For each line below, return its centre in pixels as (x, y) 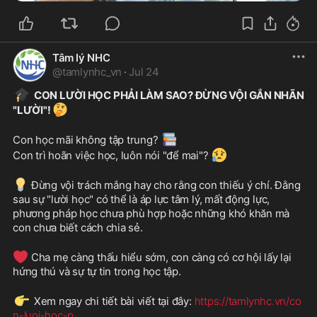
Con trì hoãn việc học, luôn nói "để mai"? (112, 156)
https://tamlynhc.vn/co (248, 301)
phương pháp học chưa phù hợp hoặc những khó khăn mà (151, 214)
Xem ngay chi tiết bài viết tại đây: (113, 301)
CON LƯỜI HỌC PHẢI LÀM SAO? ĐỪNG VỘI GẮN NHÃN (169, 96)
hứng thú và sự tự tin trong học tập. (97, 272)
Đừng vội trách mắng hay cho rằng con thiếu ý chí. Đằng (165, 185)
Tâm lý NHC (81, 58)
